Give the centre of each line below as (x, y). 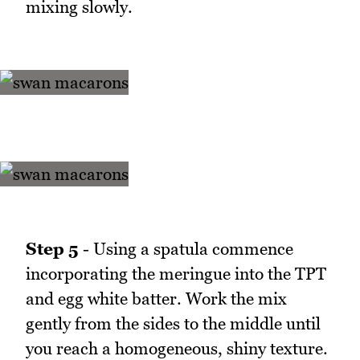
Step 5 (52, 249)
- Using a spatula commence (186, 249)
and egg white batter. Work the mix (156, 299)
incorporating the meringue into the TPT (176, 274)
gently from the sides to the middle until (173, 324)
